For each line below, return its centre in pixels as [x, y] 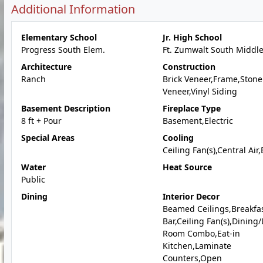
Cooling [178, 138]
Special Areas [48, 138]
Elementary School [59, 37]
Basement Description [66, 108]
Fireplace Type [191, 108]
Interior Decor [191, 196]
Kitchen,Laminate [197, 246]
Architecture [46, 67]
